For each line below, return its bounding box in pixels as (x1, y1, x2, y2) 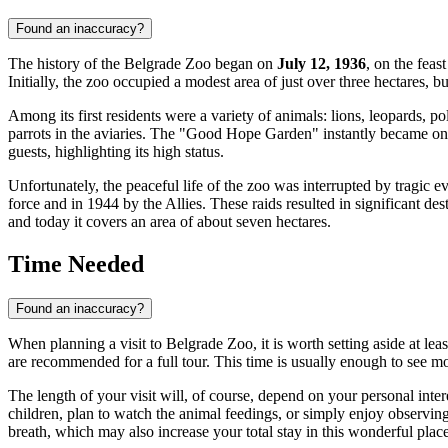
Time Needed (8, 251, 144, 278)
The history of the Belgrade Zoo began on (8, 55, 277, 73)
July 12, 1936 (277, 55, 366, 73)
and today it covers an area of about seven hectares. (8, 213, 331, 231)
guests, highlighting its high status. (8, 143, 224, 161)
